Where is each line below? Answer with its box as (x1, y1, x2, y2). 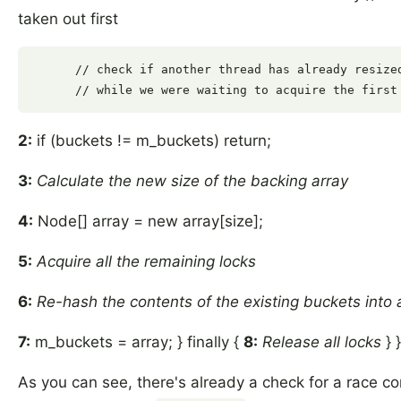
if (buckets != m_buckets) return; (32, 132, 271, 150)
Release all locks (262, 333, 381, 352)
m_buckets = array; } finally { (30, 333, 243, 352)
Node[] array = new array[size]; (33, 212, 263, 231)
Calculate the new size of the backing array (37, 172, 348, 191)
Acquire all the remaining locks (37, 252, 256, 271)
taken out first (18, 10, 118, 29)
